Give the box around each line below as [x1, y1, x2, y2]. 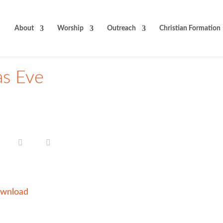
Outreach [107, 25, 136, 32]
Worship [57, 25, 84, 32]
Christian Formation [159, 25, 221, 32]
